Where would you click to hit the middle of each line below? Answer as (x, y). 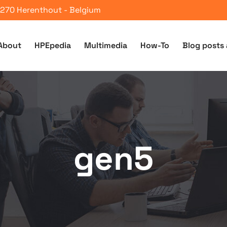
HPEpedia (53, 45)
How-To (155, 45)
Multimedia (106, 45)
